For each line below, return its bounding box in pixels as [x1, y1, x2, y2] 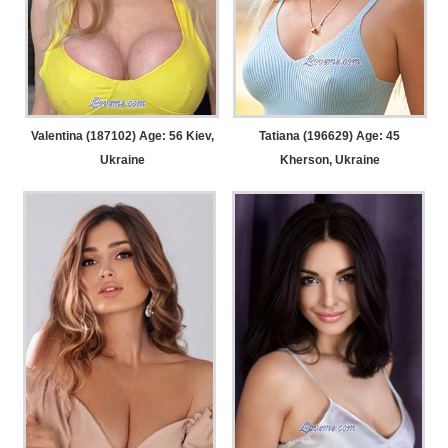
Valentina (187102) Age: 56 [30, 129, 183, 144]
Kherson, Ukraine [279, 153, 380, 168]
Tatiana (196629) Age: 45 [259, 129, 401, 144]
